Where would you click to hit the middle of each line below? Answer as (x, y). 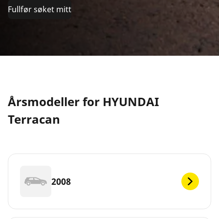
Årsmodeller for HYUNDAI (83, 102)
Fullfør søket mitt (40, 10)
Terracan (34, 119)
